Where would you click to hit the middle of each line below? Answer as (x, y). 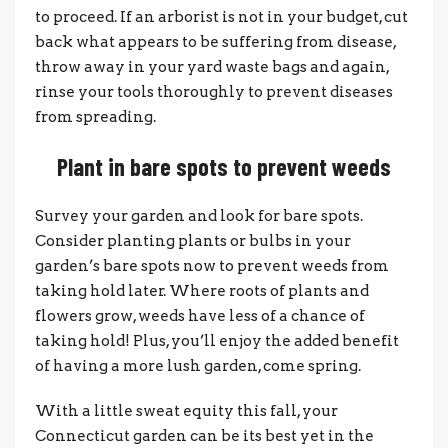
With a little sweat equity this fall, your (186, 410)
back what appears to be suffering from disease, (215, 41)
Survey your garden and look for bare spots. (199, 215)
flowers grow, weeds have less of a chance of (200, 315)
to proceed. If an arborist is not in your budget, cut (221, 16)
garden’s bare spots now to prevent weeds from (212, 265)
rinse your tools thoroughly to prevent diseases (214, 91)
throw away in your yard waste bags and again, (212, 66)
